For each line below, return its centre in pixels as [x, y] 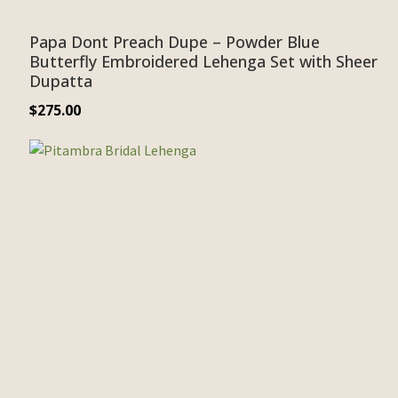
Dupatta [60, 81]
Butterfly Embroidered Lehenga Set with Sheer [203, 62]
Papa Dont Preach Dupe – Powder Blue [174, 42]
